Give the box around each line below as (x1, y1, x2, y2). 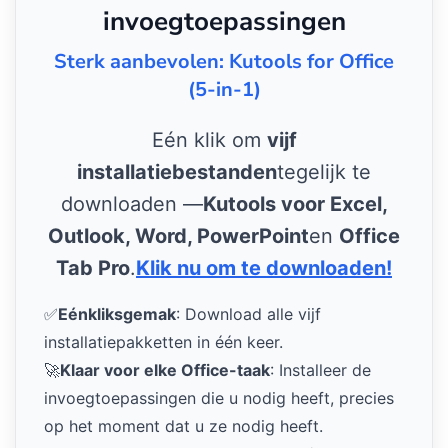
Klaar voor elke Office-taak (60, 359, 270, 380)
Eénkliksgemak (58, 303, 176, 324)
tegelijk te (277, 159, 371, 184)
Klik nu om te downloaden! (136, 255, 392, 280)
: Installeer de (270, 359, 371, 380)
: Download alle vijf (176, 303, 321, 324)
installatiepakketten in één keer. (44, 331, 283, 352)
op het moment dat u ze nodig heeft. (44, 415, 323, 436)
